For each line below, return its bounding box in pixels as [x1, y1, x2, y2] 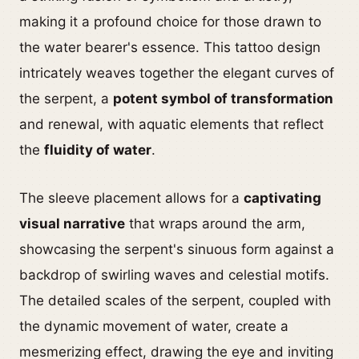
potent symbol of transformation [113, 91, 333, 107]
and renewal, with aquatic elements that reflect [19, 116, 324, 133]
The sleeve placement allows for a [19, 190, 244, 207]
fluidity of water [44, 142, 151, 159]
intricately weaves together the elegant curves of [19, 65, 334, 82]
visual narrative [19, 216, 125, 232]
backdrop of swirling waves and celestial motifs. [19, 267, 329, 284]
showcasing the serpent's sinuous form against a [19, 241, 334, 258]
